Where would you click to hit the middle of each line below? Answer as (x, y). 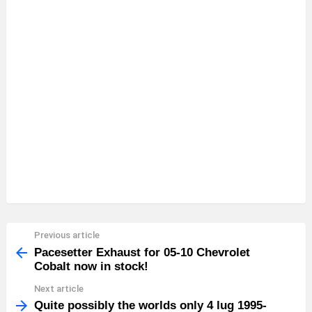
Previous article (67, 235)
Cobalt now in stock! (91, 266)
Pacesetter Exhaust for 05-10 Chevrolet (142, 252)
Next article (59, 288)
